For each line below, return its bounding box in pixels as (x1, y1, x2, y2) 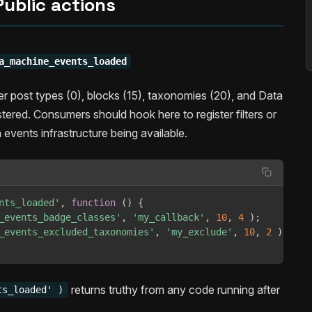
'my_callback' (132, 211, 205, 223)
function (71, 196, 116, 208)
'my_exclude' (166, 226, 233, 237)
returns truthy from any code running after (68, 282, 280, 297)
